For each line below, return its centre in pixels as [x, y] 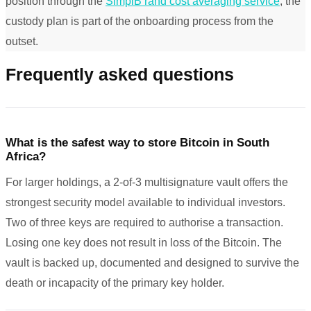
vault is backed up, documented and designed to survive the [152, 263]
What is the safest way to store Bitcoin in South [137, 143]
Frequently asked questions [120, 75]
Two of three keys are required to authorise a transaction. [144, 223]
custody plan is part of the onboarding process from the [140, 21]
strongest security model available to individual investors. [145, 203]
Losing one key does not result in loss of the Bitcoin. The [144, 243]
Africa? [26, 157]
